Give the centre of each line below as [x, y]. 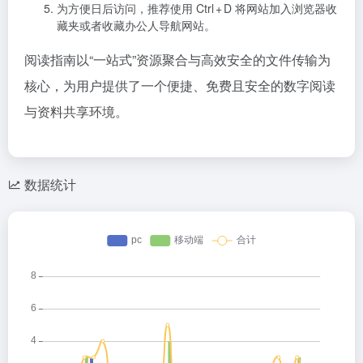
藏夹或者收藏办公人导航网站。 [136, 25]
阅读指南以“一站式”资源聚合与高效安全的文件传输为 [177, 60]
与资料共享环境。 [76, 111]
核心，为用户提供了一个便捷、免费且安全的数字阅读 [180, 85]
